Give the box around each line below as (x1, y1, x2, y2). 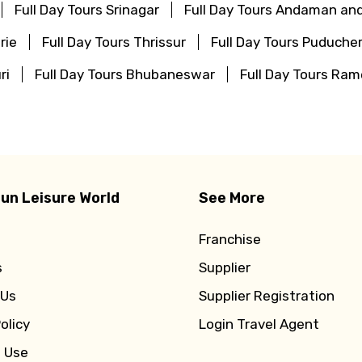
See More (199, 188, 266, 207)
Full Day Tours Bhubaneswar (35, 65, 215, 82)
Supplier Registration (199, 287, 335, 304)
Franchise (199, 230, 262, 247)
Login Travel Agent (199, 315, 320, 332)
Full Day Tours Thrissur (42, 33, 186, 50)
